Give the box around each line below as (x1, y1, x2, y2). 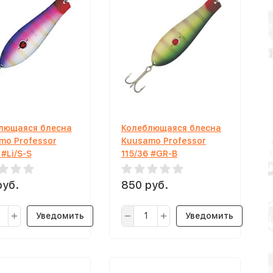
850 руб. (121, 179, 168, 191)
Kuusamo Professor (121, 136, 206, 146)
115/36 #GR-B (121, 149, 177, 158)
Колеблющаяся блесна (121, 123, 221, 133)
